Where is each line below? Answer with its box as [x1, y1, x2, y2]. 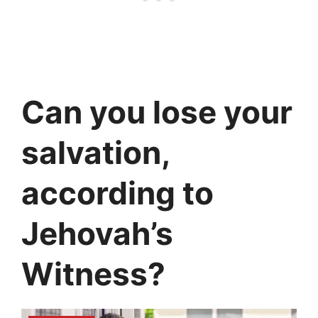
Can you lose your [21, 93, 292, 132]
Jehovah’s [21, 214, 173, 253]
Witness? [21, 255, 165, 294]
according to [21, 174, 214, 213]
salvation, [21, 133, 170, 172]
